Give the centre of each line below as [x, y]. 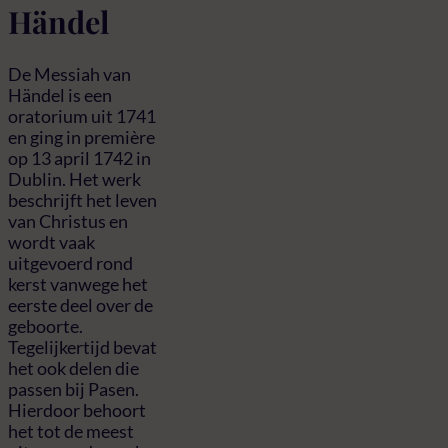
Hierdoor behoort [77, 409]
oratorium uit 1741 [82, 115]
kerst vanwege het [78, 283]
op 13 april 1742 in [79, 157]
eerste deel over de [80, 304]
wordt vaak [51, 241]
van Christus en [68, 220]
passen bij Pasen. [73, 388]
